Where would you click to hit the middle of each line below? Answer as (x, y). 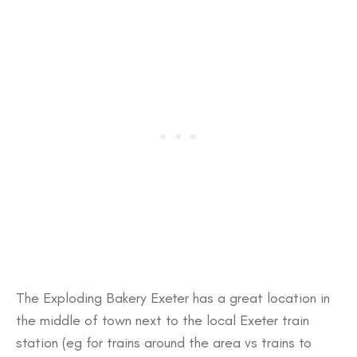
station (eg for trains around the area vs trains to (164, 342)
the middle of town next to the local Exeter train (163, 320)
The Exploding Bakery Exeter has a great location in (173, 298)
